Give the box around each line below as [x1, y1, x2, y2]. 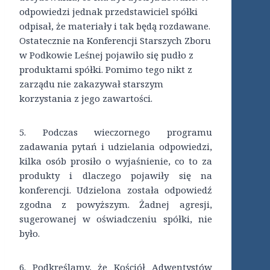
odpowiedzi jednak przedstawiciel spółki [19, 5, 198, 18]
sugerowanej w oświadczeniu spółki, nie [19, 213, 212, 225]
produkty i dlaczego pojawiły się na [19, 169, 212, 182]
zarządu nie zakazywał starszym [19, 78, 163, 90]
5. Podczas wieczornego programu [19, 126, 212, 139]
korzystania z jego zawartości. [19, 92, 152, 105]
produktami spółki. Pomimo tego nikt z [19, 63, 192, 76]
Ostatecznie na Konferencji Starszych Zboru [19, 34, 211, 47]
